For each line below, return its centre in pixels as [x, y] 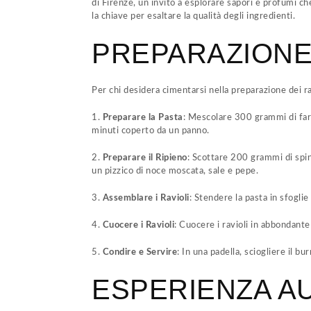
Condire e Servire [140, 252]
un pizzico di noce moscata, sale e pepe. [175, 171]
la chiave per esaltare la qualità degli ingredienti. [193, 16]
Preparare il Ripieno [145, 158]
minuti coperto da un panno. [151, 131]
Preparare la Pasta [143, 118]
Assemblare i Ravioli [146, 198]
